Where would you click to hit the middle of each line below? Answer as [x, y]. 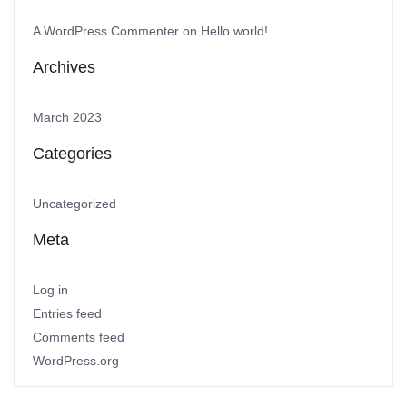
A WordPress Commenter [106, 31]
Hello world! [234, 31]
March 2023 [67, 117]
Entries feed [67, 313]
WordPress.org [76, 361]
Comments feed [79, 337]
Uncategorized [74, 203]
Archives [64, 67]
